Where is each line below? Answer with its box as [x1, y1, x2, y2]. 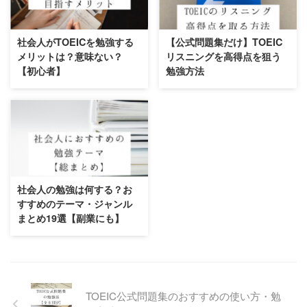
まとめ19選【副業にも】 [17, 211, 124, 225]
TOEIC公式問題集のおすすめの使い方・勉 [86, 288, 281, 304]
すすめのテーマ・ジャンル [17, 197, 132, 211]
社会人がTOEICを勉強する [17, 35, 134, 49]
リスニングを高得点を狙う [166, 49, 281, 64]
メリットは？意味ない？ [17, 49, 123, 64]
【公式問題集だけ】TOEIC [166, 35, 282, 49]
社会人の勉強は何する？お [17, 182, 132, 197]
